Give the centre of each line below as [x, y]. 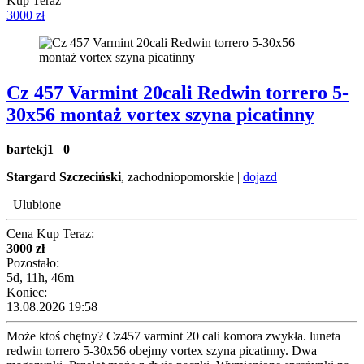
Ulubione [37, 205]
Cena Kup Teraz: [50, 234]
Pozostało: [33, 263]
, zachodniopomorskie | [182, 177]
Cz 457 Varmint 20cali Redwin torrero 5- [178, 93]
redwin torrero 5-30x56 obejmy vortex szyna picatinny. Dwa [162, 351]
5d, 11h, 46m [40, 278]
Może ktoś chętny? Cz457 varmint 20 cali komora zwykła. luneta [173, 336]
